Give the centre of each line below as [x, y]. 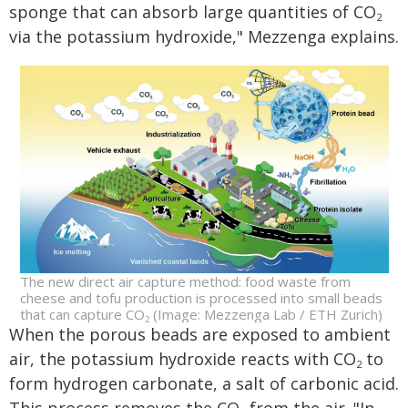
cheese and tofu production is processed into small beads [201, 298]
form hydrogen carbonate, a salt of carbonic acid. [204, 383]
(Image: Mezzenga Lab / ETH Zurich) [265, 314]
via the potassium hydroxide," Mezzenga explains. [204, 36]
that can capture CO [82, 314]
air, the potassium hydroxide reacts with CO [183, 359]
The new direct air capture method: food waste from [185, 281]
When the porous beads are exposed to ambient [200, 334]
